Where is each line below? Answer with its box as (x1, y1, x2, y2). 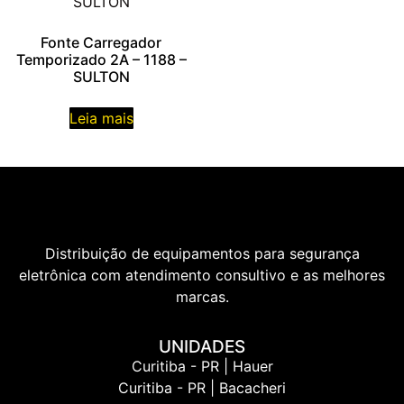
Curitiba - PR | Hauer (131, 357, 273, 376)
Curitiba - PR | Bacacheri (118, 379, 286, 398)
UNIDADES (159, 336, 245, 358)
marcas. (175, 287, 229, 306)
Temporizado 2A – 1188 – (15, 50, 187, 69)
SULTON (72, 67, 130, 86)
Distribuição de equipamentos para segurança (44, 243, 360, 262)
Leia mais (69, 108, 133, 127)
